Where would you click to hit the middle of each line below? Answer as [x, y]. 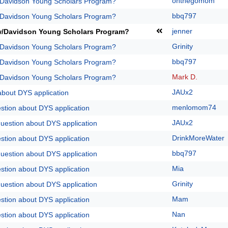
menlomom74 [194, 107]
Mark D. [185, 77]
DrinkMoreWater [198, 138]
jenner [182, 31]
